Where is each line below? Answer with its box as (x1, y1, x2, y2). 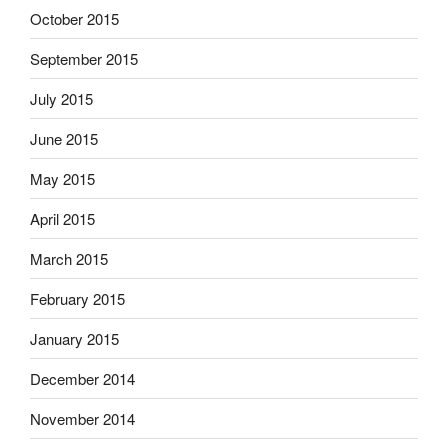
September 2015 (30, 47, 138, 69)
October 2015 (30, 7, 119, 29)
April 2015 (30, 207, 95, 229)
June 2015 (30, 127, 98, 149)
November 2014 (30, 407, 135, 429)
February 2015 (30, 287, 125, 309)
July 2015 (30, 87, 93, 109)
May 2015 (30, 167, 95, 189)
